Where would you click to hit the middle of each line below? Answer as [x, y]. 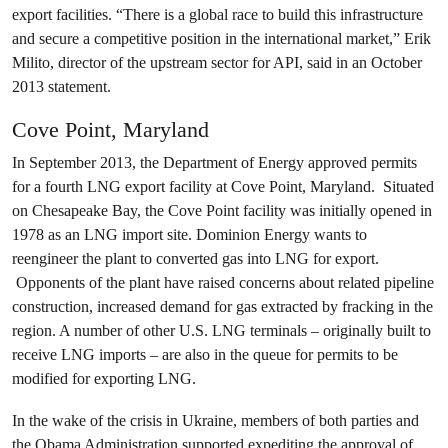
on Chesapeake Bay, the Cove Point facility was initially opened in [222, 210]
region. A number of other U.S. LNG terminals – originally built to [221, 330]
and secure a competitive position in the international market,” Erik [221, 38]
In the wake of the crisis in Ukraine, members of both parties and [215, 420]
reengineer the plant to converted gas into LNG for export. [195, 258]
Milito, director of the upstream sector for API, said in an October [217, 62]
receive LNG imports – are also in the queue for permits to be [205, 354]
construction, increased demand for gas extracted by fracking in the [222, 306]
